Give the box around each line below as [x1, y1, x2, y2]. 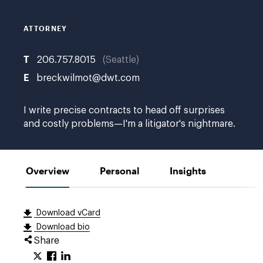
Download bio [33, 223, 90, 232]
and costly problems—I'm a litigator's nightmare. [23, 119, 235, 129]
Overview [26, 165, 69, 177]
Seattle [106, 55, 136, 65]
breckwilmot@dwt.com [36, 73, 140, 83]
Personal [100, 165, 139, 177]
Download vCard [33, 209, 100, 218]
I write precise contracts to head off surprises [23, 106, 225, 116]
